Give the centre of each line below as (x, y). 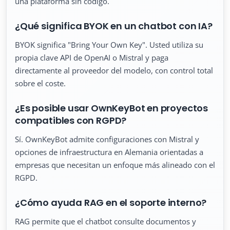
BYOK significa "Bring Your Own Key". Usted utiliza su (109, 45)
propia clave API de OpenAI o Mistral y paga (92, 58)
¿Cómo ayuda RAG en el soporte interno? (111, 203)
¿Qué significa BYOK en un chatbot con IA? (114, 26)
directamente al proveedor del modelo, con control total (114, 71)
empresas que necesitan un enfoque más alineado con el (115, 165)
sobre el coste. (40, 83)
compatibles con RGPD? (71, 121)
